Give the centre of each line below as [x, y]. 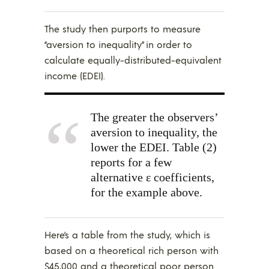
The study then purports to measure [122, 28]
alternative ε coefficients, [153, 177]
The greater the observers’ [154, 117]
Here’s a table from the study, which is [127, 234]
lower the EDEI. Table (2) [154, 147]
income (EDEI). [75, 75]
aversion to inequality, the [154, 132]
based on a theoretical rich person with [131, 250]
